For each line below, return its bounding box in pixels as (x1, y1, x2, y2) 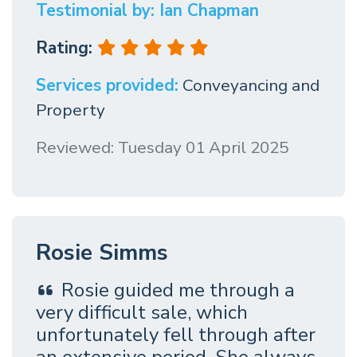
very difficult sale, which (36, 299, 248, 325)
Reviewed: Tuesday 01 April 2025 (36, 135, 288, 159)
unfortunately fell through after (36, 321, 316, 347)
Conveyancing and (182, 73, 320, 96)
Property (36, 98, 105, 121)
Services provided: (36, 73, 178, 96)
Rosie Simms (36, 237, 168, 268)
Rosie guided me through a (61, 277, 295, 303)
